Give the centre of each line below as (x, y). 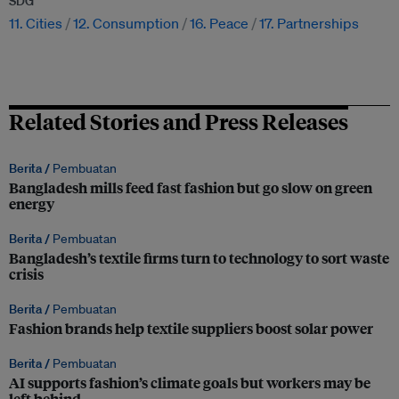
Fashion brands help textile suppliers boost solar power (191, 329)
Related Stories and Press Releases (179, 122)
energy (32, 204)
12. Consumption (126, 24)
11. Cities (36, 24)
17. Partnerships (309, 24)
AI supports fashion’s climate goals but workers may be (190, 383)
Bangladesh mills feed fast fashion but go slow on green (191, 188)
